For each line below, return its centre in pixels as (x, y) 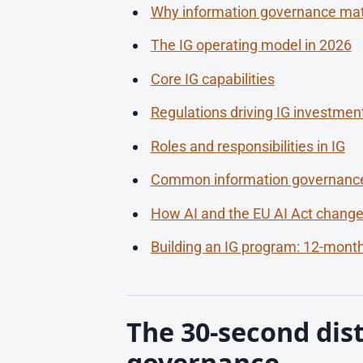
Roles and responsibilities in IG (248, 146)
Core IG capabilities (212, 79)
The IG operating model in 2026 (251, 45)
